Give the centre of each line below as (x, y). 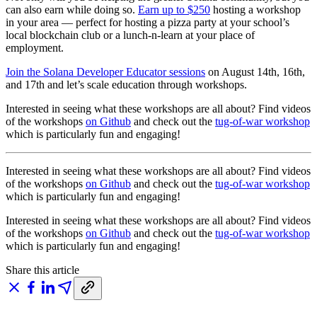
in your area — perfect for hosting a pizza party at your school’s (148, 22)
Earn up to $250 (174, 9)
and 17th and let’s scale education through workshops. (126, 84)
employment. (35, 47)
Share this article (42, 270)
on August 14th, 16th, (255, 71)
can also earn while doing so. (72, 9)
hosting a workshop (255, 9)
